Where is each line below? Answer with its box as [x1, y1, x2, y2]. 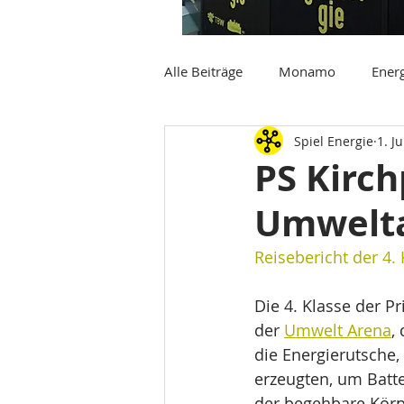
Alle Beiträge [164, 61, 243, 80]
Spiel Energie [294, 132, 373, 150]
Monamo [279, 61, 335, 80]
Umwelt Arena [284, 319, 391, 341]
